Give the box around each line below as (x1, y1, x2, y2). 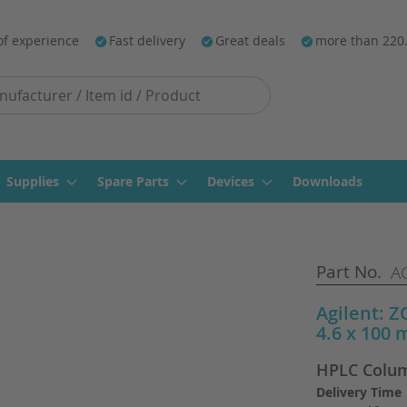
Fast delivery (109, 32, 185, 49)
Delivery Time (316, 383, 402, 401)
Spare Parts (97, 173, 169, 190)
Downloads (293, 173, 362, 190)
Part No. (316, 260, 382, 283)
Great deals (215, 32, 285, 49)
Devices (207, 173, 254, 190)
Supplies (6, 173, 59, 190)
